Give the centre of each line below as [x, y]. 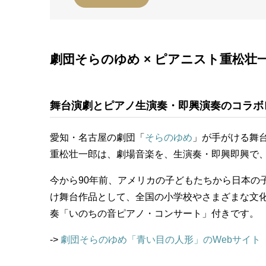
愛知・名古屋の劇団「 [97, 138]
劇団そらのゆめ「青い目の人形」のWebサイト [161, 240]
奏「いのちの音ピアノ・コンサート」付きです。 [154, 214]
